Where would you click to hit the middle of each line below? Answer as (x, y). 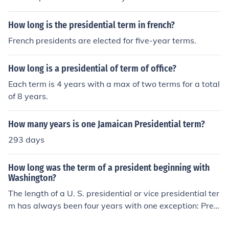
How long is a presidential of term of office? (92, 68)
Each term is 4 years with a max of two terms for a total (114, 84)
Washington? (32, 178)
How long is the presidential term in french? (91, 25)
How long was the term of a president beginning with (109, 168)
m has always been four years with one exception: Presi (114, 205)
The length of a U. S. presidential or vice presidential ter (114, 193)
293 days (26, 140)
